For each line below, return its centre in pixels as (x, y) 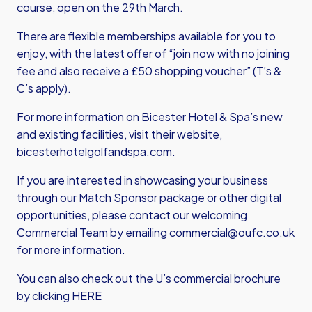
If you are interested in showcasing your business (142, 180)
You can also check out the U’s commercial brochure (149, 278)
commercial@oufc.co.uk (232, 232)
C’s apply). (44, 88)
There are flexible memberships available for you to (146, 36)
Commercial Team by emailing (93, 232)
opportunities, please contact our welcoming (132, 215)
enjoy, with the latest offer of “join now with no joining (153, 53)
